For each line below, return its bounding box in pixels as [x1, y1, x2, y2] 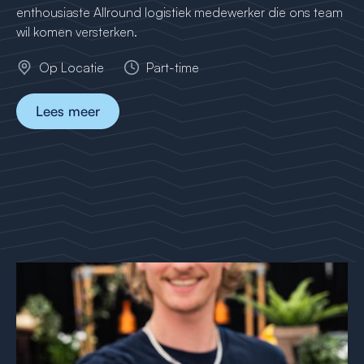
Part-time [146, 59, 199, 76]
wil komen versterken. [16, 24, 137, 40]
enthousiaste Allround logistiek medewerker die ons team [16, 4, 343, 20]
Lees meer [36, 102, 100, 119]
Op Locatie [39, 59, 104, 76]
